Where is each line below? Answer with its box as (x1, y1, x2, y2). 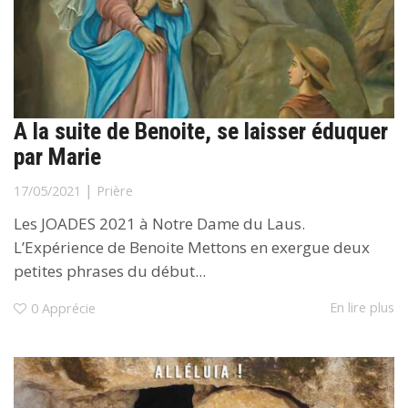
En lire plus (330, 299, 394, 317)
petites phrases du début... (14, 260, 206, 281)
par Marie (14, 142, 101, 170)
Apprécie (42, 300, 96, 318)
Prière (97, 181, 133, 199)
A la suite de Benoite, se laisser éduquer (14, 117, 388, 145)
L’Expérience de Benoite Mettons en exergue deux (14, 236, 370, 258)
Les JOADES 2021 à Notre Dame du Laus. (14, 212, 305, 234)
